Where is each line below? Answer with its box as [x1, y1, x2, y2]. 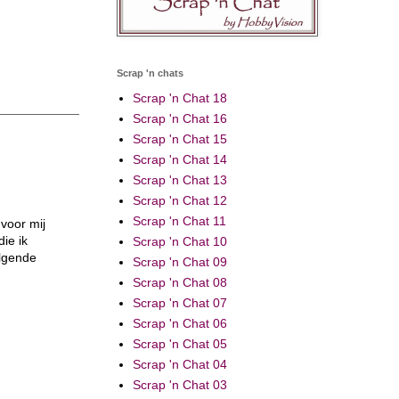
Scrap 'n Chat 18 [132, 91, 227, 106]
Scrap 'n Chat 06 [132, 316, 227, 331]
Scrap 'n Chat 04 [132, 357, 227, 372]
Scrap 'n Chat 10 [132, 234, 227, 249]
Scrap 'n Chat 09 [132, 255, 227, 270]
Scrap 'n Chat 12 [132, 193, 227, 208]
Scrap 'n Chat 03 [132, 378, 227, 393]
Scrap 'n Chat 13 [132, 173, 227, 188]
